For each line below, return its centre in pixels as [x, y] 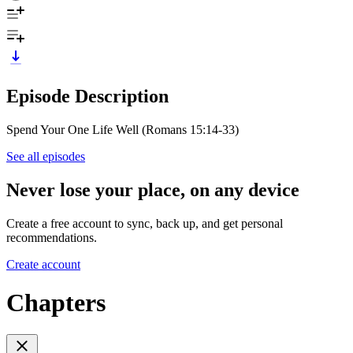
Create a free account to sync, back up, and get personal [145, 223]
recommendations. [52, 237]
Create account [43, 264]
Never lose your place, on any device [153, 190]
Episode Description [87, 96]
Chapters [56, 302]
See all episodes [46, 156]
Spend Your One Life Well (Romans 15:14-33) [123, 129]
